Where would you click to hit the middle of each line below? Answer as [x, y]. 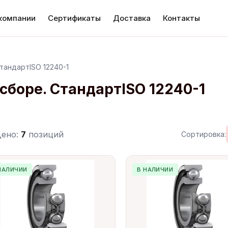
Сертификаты [74, 18]
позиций [45, 134]
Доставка [132, 18]
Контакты [181, 18]
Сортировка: [204, 134]
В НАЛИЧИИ [155, 169]
